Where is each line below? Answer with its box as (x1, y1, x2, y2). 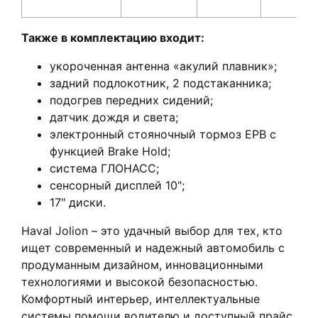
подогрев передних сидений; (50, 93, 213, 108)
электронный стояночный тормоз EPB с (50, 127, 276, 142)
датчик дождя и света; (50, 110, 178, 125)
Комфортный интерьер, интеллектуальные (21, 292, 260, 307)
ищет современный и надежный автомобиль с (21, 241, 285, 256)
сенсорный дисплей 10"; (50, 178, 185, 193)
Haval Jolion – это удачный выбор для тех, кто (21, 224, 283, 238)
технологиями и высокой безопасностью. (21, 275, 258, 290)
